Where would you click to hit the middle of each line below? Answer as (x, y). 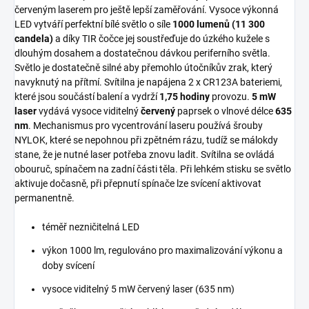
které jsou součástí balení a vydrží (86, 97)
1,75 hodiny (183, 97)
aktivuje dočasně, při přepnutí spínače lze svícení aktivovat (138, 183)
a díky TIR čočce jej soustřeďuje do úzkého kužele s (161, 39)
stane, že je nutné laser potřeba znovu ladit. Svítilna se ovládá (144, 154)
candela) (34, 39)
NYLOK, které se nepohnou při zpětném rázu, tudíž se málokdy (146, 140)
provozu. (231, 97)
